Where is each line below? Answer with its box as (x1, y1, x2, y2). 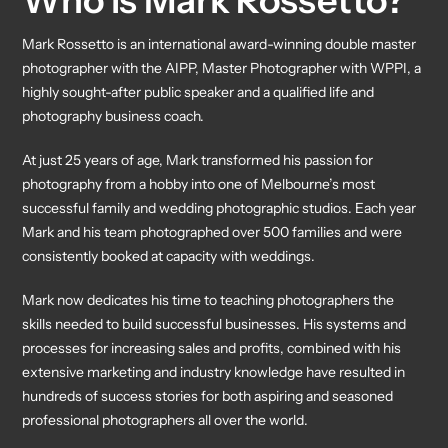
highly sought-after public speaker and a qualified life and (22, 83, 375, 102)
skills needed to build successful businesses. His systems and (22, 315, 407, 334)
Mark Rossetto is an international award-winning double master (22, 35, 417, 54)
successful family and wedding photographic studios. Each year (22, 199, 417, 218)
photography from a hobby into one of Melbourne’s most (22, 175, 376, 194)
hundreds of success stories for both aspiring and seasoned (22, 387, 394, 406)
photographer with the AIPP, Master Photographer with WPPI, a (22, 59, 422, 78)
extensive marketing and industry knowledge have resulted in (22, 363, 406, 382)
